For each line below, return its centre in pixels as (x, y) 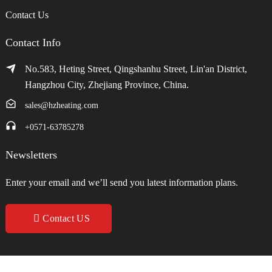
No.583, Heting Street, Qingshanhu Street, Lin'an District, (136, 69)
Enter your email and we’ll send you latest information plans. (121, 182)
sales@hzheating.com (61, 105)
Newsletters (31, 155)
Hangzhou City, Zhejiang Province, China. (107, 84)
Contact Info (33, 42)
